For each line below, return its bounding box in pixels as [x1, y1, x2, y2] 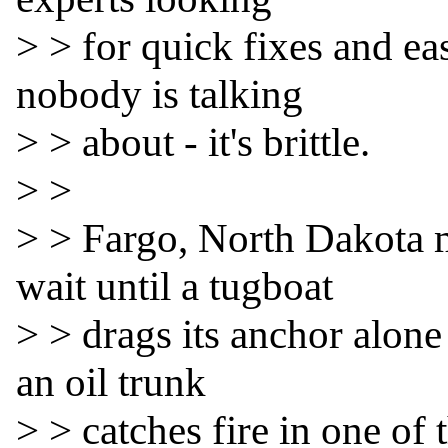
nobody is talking [16, 71, 303, 118]
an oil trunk [16, 359, 206, 406]
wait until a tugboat [16, 263, 333, 310]
